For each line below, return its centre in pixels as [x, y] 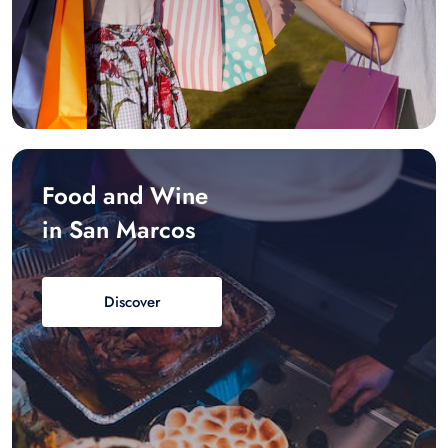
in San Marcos [119, 229]
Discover [132, 301]
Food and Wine [125, 195]
